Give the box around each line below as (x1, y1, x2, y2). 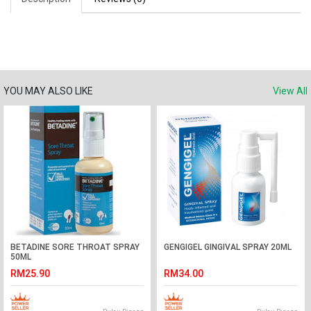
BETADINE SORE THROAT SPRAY (10, 242, 140, 252)
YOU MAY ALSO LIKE (3, 85, 93, 96)
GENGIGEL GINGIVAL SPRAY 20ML (164, 242, 292, 252)
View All (273, 85, 308, 96)
